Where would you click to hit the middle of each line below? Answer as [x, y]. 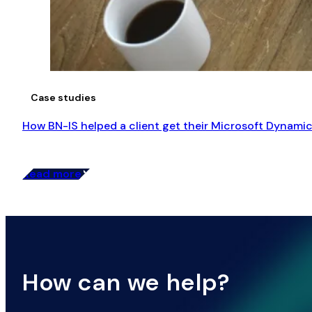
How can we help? [127, 283]
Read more [52, 174]
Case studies [63, 97]
